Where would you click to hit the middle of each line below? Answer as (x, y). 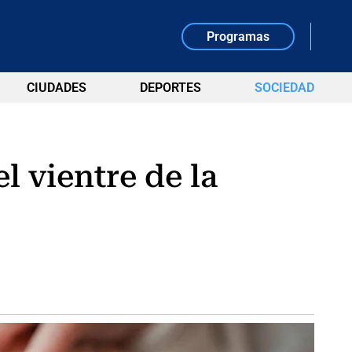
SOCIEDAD (284, 88)
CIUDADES (56, 88)
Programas (238, 36)
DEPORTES (170, 88)
